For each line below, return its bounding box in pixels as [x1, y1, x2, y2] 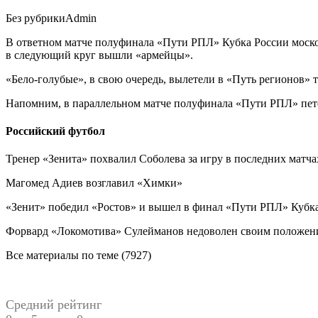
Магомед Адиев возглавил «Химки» [6, 177, 182, 190]
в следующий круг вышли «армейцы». [6, 48, 193, 61]
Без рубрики [6, 11, 65, 24]
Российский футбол [6, 125, 105, 138]
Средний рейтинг [6, 297, 102, 312]
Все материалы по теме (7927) [6, 249, 151, 262]
